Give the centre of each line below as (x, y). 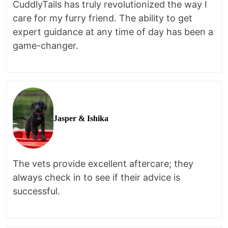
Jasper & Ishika (81, 118)
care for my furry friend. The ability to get (103, 18)
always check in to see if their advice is (96, 178)
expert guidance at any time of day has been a (113, 32)
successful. (36, 191)
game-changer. (46, 46)
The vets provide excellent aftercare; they (103, 164)
